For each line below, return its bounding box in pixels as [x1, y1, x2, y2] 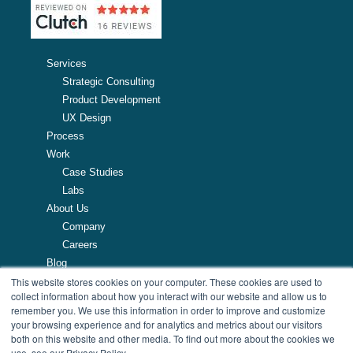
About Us [46, 202, 89, 214]
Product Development [62, 93, 161, 106]
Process [46, 129, 84, 142]
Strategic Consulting [62, 75, 154, 87]
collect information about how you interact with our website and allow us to [11, 289, 327, 303]
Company [62, 220, 106, 232]
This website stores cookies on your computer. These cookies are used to [11, 275, 322, 288]
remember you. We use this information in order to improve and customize [11, 303, 325, 317]
